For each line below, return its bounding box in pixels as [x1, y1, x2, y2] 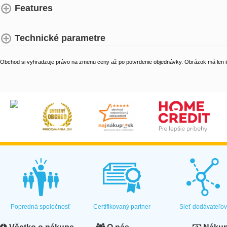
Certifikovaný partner [93, 203, 151, 210]
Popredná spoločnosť [11, 203, 71, 210]
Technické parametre [15, 32, 105, 43]
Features [15, 3, 53, 13]
